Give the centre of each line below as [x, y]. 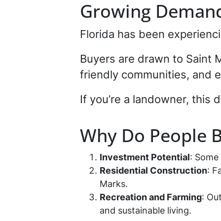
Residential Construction [153, 170]
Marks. [116, 184]
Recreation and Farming [151, 197]
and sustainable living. [148, 210]
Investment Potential [145, 157]
